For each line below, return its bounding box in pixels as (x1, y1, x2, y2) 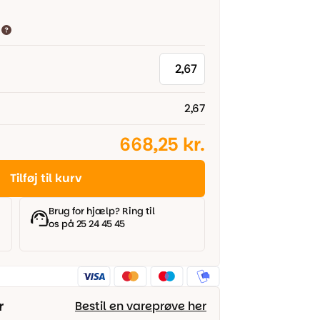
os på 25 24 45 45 (49, 218, 125, 230)
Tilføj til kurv (10, 171, 82, 186)
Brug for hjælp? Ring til (49, 205, 155, 217)
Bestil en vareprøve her (75, 299, 206, 314)
